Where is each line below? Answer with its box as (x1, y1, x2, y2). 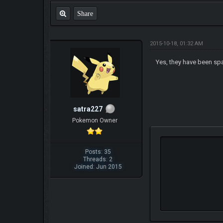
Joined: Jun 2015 (74, 163, 122, 170)
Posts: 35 (85, 148, 111, 155)
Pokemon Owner (72, 116, 117, 124)
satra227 (73, 105, 103, 113)
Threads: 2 (83, 155, 113, 163)
